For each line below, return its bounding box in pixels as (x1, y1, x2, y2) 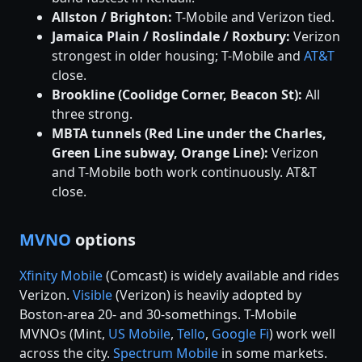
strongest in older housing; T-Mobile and (52, 47, 304, 65)
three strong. (52, 105, 133, 124)
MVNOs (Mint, (19, 324, 108, 343)
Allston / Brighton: (52, 8, 172, 27)
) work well (269, 324, 335, 343)
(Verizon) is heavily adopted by (112, 285, 301, 304)
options (71, 229, 136, 251)
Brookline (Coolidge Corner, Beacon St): (52, 86, 302, 104)
